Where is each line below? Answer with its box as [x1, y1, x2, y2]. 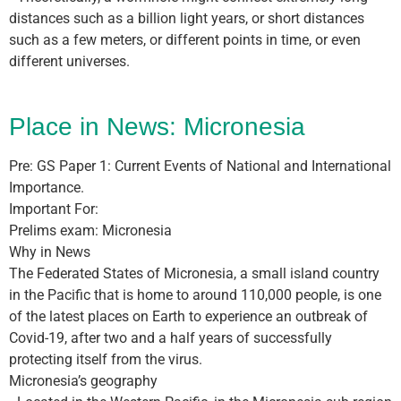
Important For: [9, 200, 98, 218]
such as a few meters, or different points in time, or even [9, 31, 361, 49]
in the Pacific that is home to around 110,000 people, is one [9, 286, 381, 304]
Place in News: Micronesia [9, 113, 305, 141]
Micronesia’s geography [9, 372, 158, 390]
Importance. [9, 179, 84, 197]
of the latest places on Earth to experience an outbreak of [9, 308, 368, 326]
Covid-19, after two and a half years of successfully [9, 329, 332, 347]
